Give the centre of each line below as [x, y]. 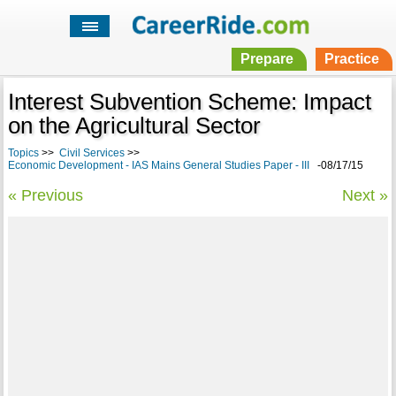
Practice [351, 59]
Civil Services [91, 153]
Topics [23, 153]
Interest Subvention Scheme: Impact [189, 102]
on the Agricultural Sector [134, 126]
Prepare [267, 59]
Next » [366, 196]
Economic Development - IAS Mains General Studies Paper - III [158, 166]
